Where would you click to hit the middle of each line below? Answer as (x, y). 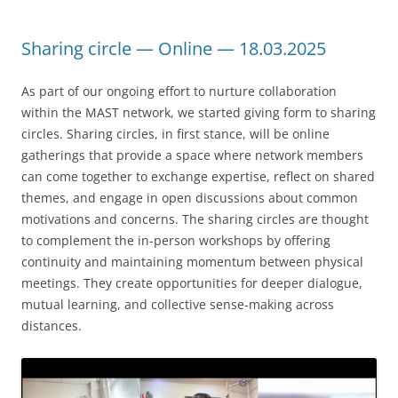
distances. (52, 326)
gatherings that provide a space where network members (192, 155)
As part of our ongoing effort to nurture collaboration (179, 92)
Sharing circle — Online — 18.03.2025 (174, 49)
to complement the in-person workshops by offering (176, 241)
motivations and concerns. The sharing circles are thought (195, 219)
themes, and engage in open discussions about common (190, 198)
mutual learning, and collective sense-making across (178, 305)
